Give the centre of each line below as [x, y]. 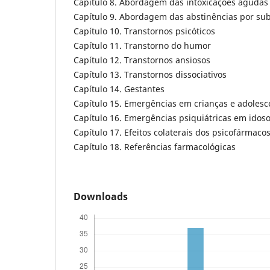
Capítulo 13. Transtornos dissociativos [150, 74]
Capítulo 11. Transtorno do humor [142, 45]
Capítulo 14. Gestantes [119, 89]
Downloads [101, 196]
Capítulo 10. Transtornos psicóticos [144, 31]
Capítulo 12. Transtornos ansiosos [142, 60]
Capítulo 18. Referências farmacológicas [155, 146]
